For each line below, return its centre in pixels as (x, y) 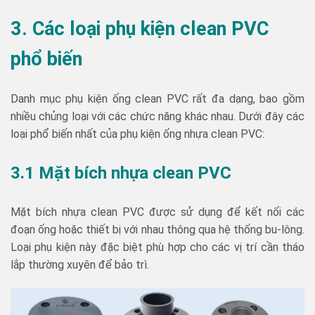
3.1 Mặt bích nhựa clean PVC (121, 173)
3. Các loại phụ (76, 28)
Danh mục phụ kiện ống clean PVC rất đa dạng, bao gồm (157, 99)
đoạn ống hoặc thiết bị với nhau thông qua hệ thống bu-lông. (157, 230)
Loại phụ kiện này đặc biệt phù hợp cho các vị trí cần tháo (157, 247)
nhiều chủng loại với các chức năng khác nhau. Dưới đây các (157, 117)
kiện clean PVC (205, 28)
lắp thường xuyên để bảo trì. (80, 265)
